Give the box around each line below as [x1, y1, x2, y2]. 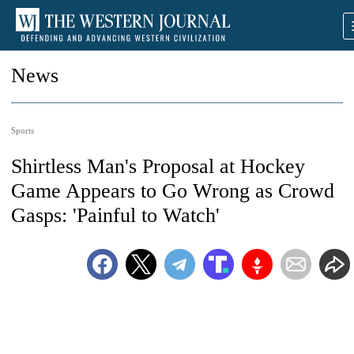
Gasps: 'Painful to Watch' [11, 204, 220, 227]
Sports [11, 126, 34, 135]
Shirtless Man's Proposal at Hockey [11, 155, 305, 178]
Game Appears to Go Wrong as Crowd [11, 179, 334, 202]
